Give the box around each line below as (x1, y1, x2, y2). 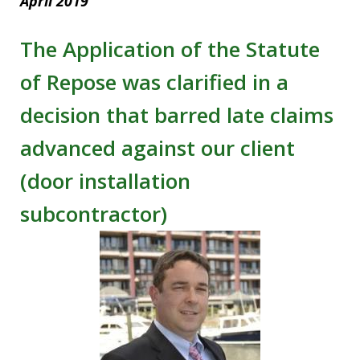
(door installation (20, 166, 190, 195)
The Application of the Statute (20, 34, 320, 63)
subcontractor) (20, 198, 167, 228)
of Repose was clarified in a (20, 67, 288, 96)
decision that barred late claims (20, 100, 333, 129)
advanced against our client (20, 133, 295, 162)
